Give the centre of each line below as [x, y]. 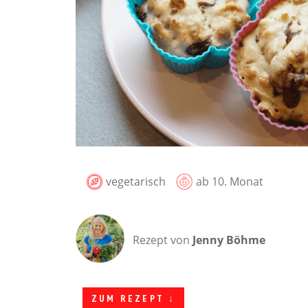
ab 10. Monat [228, 181]
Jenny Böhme [229, 240]
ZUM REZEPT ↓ [134, 298]
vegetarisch [134, 181]
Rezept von [163, 240]
